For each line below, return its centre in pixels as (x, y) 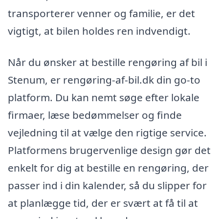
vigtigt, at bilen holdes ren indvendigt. (99, 31)
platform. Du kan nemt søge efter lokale (104, 97)
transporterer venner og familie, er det (101, 13)
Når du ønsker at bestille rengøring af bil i (108, 62)
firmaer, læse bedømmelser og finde (95, 115)
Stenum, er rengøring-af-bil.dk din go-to (104, 79)
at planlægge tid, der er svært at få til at (103, 203)
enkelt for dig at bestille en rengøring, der (108, 167)
